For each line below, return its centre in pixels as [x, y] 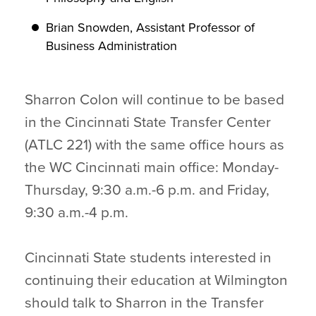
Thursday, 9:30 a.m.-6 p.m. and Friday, [147, 190]
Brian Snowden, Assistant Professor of [150, 28]
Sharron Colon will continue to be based [154, 100]
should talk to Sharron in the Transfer [144, 303]
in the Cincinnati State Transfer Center [148, 122]
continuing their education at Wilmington [156, 280]
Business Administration [111, 46]
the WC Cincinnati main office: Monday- [152, 168]
